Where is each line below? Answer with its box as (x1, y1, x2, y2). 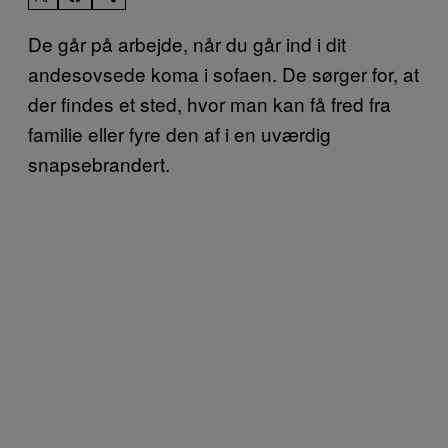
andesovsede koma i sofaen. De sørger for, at (28, 59, 419, 87)
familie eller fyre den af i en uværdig (28, 119, 331, 147)
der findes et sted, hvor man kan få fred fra (28, 89, 391, 117)
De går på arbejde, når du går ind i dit (28, 29, 346, 57)
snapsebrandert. (28, 149, 170, 177)
